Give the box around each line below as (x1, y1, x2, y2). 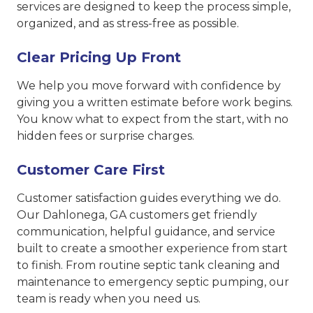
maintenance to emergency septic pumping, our (17, 275, 289, 289)
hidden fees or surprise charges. (17, 129, 194, 143)
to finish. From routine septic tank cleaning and (17, 259, 280, 272)
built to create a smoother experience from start (17, 242, 288, 256)
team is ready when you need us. (17, 292, 201, 306)
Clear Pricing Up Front (17, 49, 181, 66)
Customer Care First (17, 161, 165, 179)
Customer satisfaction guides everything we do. (17, 191, 281, 205)
